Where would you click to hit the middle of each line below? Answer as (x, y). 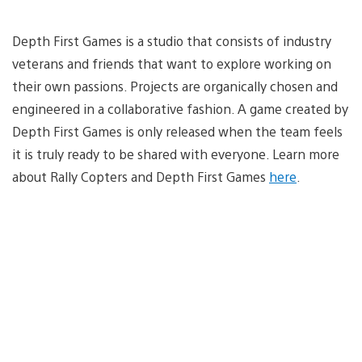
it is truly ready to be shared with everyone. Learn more (176, 154)
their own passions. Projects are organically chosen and (175, 86)
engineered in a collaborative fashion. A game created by (180, 108)
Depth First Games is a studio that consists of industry (172, 40)
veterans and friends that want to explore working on (172, 63)
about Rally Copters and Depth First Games (141, 176)
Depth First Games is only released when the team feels (177, 131)
